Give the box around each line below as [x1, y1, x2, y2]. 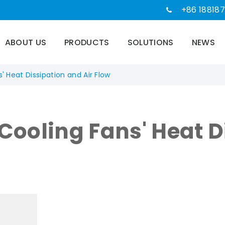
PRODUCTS [64, 36, 109, 48]
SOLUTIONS [127, 36, 174, 48]
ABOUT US [5, 36, 47, 48]
